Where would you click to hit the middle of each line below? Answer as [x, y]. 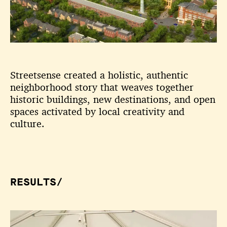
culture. [27, 124]
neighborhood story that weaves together [102, 87]
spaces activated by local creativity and [97, 111]
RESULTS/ [36, 182]
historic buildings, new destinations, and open [113, 99]
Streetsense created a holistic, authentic [99, 75]
